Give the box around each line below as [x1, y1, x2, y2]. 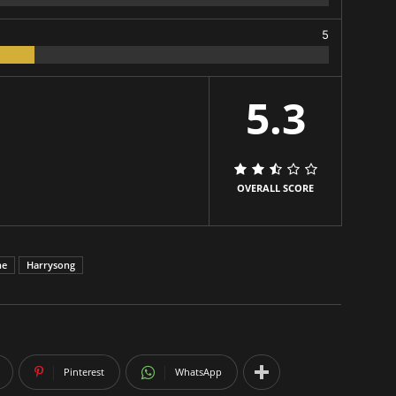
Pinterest [64, 364, 104, 378]
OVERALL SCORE [237, 180, 314, 194]
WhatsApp [175, 364, 222, 378]
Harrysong [27, 257, 75, 271]
